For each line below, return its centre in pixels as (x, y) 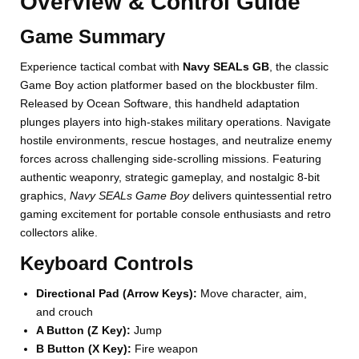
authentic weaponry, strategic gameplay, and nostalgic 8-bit (170, 177)
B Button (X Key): (84, 349)
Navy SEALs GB (226, 67)
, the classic (299, 67)
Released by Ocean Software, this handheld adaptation (160, 104)
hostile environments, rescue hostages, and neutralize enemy (176, 141)
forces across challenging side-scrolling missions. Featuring (171, 159)
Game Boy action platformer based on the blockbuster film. (169, 85)
